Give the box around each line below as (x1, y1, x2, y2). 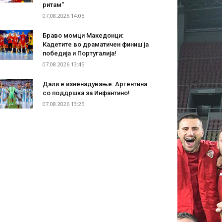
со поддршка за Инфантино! (43, 89, 130, 97)
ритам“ (43, 1, 64, 9)
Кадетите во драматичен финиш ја (43, 41, 149, 49)
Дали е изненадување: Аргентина (43, 80, 147, 88)
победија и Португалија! (43, 50, 116, 57)
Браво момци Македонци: (43, 32, 123, 40)
